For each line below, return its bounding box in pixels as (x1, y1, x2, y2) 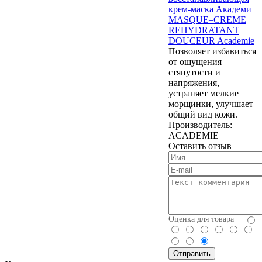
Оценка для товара (168, 214, 234, 223)
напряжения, (168, 77, 219, 88)
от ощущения (168, 56, 222, 67)
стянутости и (168, 67, 220, 77)
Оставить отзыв (168, 140, 232, 151)
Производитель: (168, 119, 232, 130)
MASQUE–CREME (168, 14, 246, 25)
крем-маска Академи (168, 4, 251, 14)
